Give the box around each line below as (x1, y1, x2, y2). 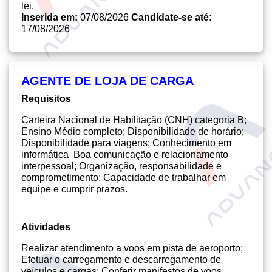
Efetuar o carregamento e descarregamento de (21, 254, 221, 265)
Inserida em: (21, 12, 80, 22)
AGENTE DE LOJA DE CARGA (21, 74, 194, 87)
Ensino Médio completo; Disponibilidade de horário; (21, 126, 244, 137)
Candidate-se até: (131, 12, 212, 22)
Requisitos (21, 93, 71, 104)
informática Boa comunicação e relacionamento (21, 149, 228, 160)
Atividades (21, 222, 70, 232)
